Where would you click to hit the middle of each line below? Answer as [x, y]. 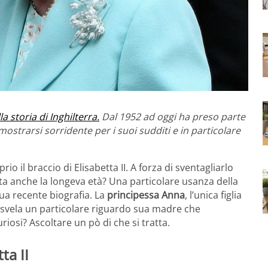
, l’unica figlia [213, 195]
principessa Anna [146, 195]
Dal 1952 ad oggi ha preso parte [172, 116]
